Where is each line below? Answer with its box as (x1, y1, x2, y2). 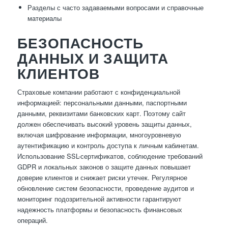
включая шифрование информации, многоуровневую (17, 130, 181, 140)
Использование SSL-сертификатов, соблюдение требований (17, 151, 203, 161)
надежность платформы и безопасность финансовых (17, 205, 182, 215)
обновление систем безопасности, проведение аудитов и (17, 183, 194, 193)
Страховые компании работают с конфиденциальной (17, 87, 180, 97)
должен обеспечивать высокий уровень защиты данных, (17, 119, 192, 129)
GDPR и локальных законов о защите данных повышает (17, 162, 191, 172)
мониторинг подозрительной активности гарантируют (17, 194, 181, 204)
